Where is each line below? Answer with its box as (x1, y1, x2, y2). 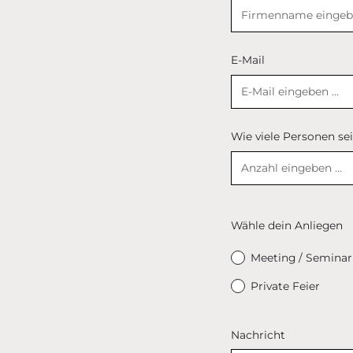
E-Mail (230, 53, 265, 66)
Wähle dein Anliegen (230, 218, 343, 232)
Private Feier (251, 280, 321, 293)
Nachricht (230, 328, 285, 341)
